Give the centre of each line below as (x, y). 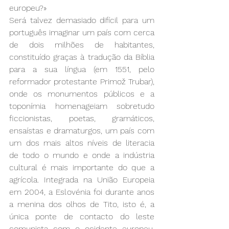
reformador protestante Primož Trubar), (82, 81)
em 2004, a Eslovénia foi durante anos (82, 192)
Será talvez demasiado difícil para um (82, 20)
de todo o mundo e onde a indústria (82, 155)
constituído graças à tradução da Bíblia (82, 57)
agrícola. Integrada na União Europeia (82, 179)
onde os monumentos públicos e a (82, 94)
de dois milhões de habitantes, (82, 44)
